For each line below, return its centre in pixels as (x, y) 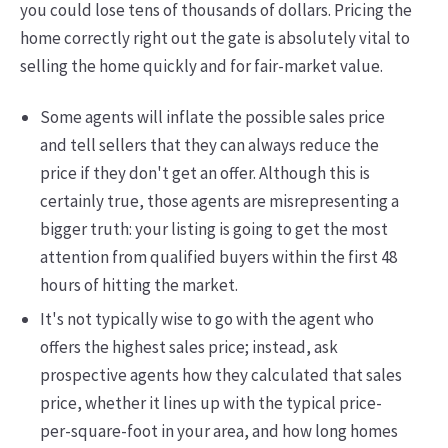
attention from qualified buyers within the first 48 (218, 256)
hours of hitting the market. (140, 284)
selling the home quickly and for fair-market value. (201, 66)
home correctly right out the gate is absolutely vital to (214, 38)
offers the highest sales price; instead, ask (188, 346)
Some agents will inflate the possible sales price (212, 116)
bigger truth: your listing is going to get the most (213, 228)
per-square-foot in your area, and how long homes (218, 430)
